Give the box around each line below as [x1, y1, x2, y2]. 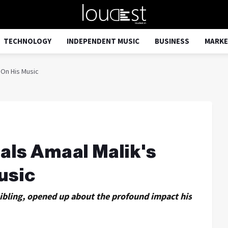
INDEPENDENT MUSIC [67, 36, 139, 46]
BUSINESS [155, 36, 189, 46]
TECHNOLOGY [4, 36, 51, 46]
